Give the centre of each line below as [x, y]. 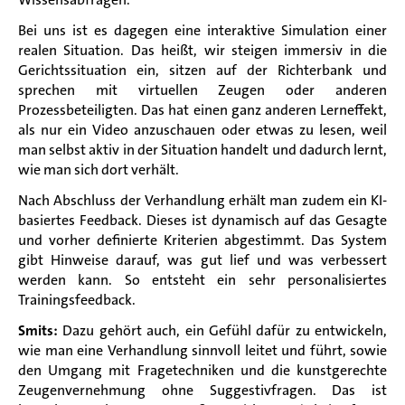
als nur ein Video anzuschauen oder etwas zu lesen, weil [202, 129]
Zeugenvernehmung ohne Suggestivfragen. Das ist [202, 390]
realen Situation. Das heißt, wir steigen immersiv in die [202, 50]
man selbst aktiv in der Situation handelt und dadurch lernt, [202, 149]
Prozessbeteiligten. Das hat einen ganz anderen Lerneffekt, [202, 109]
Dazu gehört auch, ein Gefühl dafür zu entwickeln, [222, 330]
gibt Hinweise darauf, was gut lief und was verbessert [202, 259]
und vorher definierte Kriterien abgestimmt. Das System [202, 240]
